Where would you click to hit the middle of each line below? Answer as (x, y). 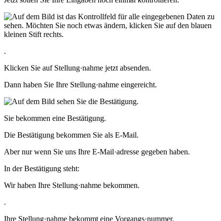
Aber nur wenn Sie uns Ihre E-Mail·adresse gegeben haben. (97, 152)
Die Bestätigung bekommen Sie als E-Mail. (71, 135)
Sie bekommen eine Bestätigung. (55, 118)
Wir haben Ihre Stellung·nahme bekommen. (72, 185)
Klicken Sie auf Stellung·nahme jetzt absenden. (77, 68)
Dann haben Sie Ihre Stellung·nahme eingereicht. (80, 85)
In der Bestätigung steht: (42, 169)
